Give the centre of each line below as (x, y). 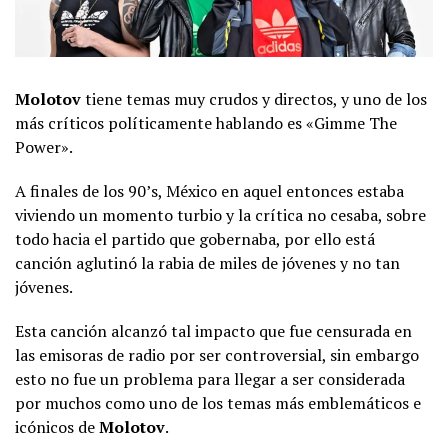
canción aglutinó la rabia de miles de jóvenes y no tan (207, 262)
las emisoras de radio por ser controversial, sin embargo (217, 354)
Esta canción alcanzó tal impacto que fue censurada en (213, 330)
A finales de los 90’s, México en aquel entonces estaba (209, 190)
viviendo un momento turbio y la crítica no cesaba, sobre (220, 214)
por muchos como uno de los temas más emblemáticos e (218, 402)
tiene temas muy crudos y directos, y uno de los (254, 98)
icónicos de (57, 426)
